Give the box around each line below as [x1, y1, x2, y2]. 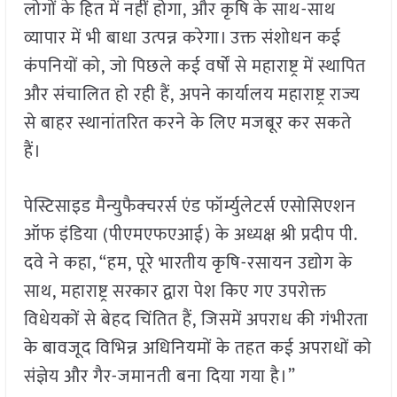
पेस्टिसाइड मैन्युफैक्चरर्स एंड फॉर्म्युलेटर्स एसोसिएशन [23, 191, 356, 222]
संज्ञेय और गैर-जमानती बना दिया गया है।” [23, 362, 296, 393]
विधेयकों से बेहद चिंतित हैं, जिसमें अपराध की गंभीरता [23, 305, 369, 336]
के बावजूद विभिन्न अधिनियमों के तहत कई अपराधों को [23, 333, 372, 364]
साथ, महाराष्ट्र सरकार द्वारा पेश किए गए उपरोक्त [23, 276, 327, 307]
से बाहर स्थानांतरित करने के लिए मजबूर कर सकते [23, 108, 352, 139]
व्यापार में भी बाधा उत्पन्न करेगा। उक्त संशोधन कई [23, 23, 341, 54]
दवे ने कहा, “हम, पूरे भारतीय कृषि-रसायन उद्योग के [23, 248, 353, 279]
